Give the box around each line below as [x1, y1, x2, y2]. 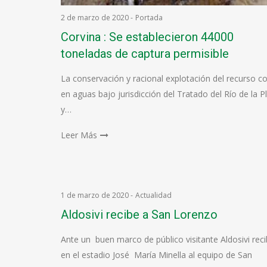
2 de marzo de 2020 [61, 13, 129, 23]
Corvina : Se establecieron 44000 [61, 30, 234, 44]
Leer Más [61, 129, 97, 141]
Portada [135, 13, 163, 23]
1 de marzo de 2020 [61, 190, 129, 200]
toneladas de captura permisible [61, 46, 229, 61]
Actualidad [135, 190, 172, 200]
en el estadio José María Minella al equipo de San [61, 249, 252, 260]
